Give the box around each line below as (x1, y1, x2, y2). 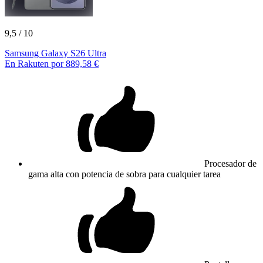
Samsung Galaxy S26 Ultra (5, 48, 106, 58)
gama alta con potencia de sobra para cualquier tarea (28, 168, 221, 179)
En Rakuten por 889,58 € (5, 58, 99, 69)
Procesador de (204, 158, 257, 168)
